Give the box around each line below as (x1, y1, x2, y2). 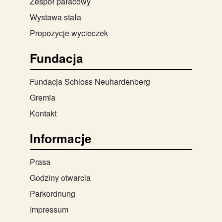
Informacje (30, 129, 92, 147)
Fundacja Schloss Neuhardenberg (30, 75, 150, 87)
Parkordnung (30, 187, 75, 199)
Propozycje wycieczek (30, 27, 108, 39)
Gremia (30, 91, 55, 103)
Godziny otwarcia (30, 171, 91, 183)
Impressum (30, 203, 68, 215)
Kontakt (30, 107, 56, 119)
